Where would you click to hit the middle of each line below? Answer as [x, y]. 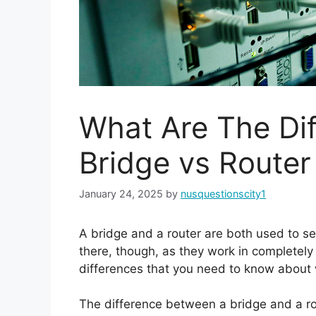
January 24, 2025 [121, 193]
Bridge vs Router [195, 163]
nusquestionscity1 [223, 193]
